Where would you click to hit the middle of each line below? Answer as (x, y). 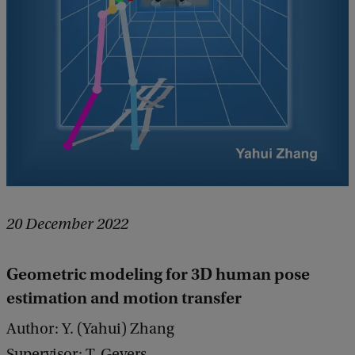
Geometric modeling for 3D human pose (158, 275)
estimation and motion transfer (124, 298)
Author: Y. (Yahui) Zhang (90, 329)
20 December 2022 (67, 225)
